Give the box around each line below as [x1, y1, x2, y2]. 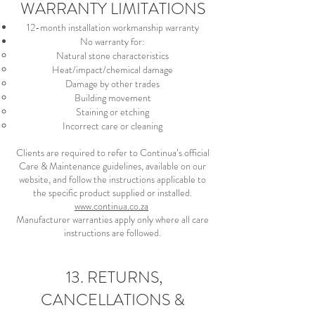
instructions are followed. [64, 226, 161, 240]
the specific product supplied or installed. [33, 186, 192, 200]
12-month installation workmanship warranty [26, 20, 199, 34]
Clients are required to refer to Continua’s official [15, 146, 210, 160]
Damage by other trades [65, 77, 160, 91]
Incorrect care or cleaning [63, 119, 162, 133]
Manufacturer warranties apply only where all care [16, 212, 209, 226]
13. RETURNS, [63, 266, 162, 289]
